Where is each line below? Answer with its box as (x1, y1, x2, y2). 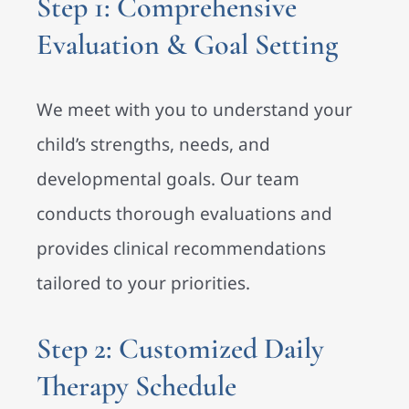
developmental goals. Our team (37, 167, 299, 192)
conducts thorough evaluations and (37, 202, 332, 226)
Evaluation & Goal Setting (37, 26, 338, 63)
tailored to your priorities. (37, 271, 250, 296)
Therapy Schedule (37, 368, 236, 404)
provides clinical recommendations (37, 236, 326, 261)
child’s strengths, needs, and (37, 132, 270, 157)
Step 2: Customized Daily (37, 330, 324, 367)
